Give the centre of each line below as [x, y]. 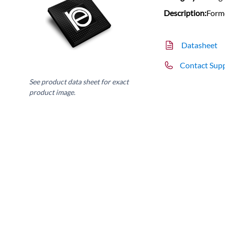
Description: [185, 13]
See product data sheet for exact [79, 81]
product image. [52, 92]
